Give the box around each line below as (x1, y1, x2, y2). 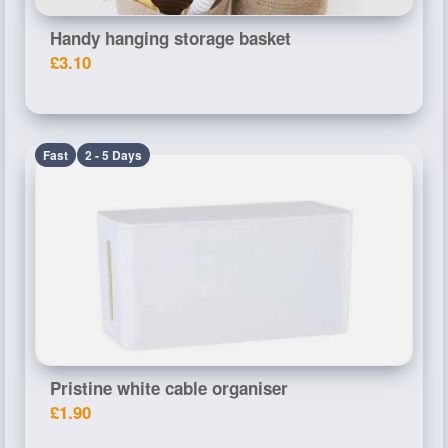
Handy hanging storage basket (50, 25, 291, 50)
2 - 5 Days (85, 145, 142, 164)
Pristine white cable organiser (50, 375, 288, 400)
